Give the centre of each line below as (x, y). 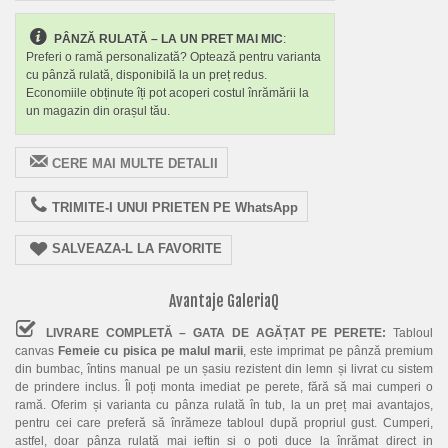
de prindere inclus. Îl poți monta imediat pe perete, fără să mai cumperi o (224, 386)
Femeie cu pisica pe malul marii (151, 350)
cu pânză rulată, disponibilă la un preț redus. (146, 74)
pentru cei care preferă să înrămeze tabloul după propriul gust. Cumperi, (224, 422)
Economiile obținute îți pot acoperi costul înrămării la (167, 92)
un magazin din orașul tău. (98, 110)
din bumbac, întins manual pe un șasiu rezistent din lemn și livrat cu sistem (224, 368)
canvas (37, 350)
